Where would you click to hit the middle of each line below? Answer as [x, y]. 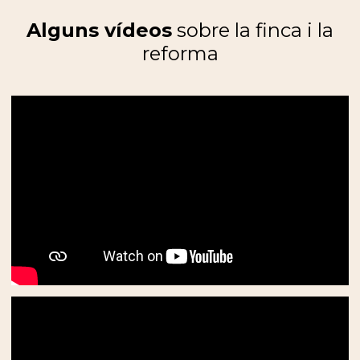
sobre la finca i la [253, 30]
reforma [180, 53]
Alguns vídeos [99, 30]
